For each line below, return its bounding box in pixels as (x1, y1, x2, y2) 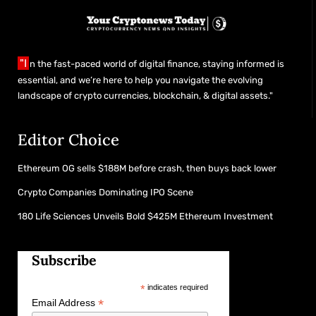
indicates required (145, 282, 208, 291)
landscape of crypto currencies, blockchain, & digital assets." (18, 90, 273, 101)
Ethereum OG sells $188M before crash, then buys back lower (18, 162, 276, 174)
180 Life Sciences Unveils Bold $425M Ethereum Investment (18, 210, 273, 221)
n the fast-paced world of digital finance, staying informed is (30, 58, 284, 69)
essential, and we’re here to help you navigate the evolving (18, 74, 263, 85)
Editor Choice (18, 129, 119, 150)
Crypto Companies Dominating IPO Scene (18, 186, 193, 197)
